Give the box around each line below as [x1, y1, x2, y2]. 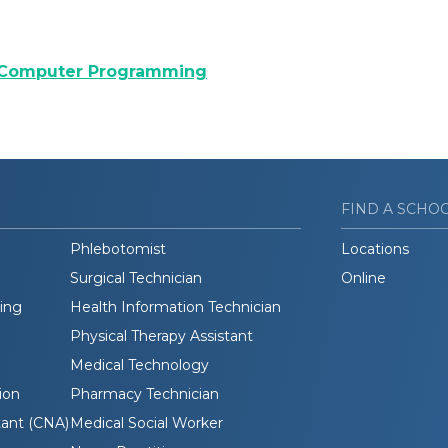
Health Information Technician [69, 297, 281, 316]
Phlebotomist [69, 239, 166, 258]
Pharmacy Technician [69, 384, 219, 403]
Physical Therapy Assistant [69, 326, 253, 345]
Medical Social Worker [69, 413, 223, 432]
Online [341, 268, 386, 287]
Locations [341, 239, 409, 258]
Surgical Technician [69, 268, 202, 287]
